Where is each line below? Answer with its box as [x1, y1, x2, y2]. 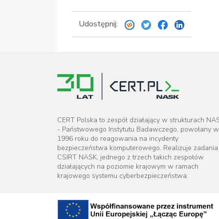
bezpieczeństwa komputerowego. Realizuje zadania [57, 143, 218, 153]
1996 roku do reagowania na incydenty [57, 133, 178, 143]
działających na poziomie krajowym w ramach [57, 161, 198, 171]
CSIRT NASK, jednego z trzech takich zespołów [57, 152, 204, 162]
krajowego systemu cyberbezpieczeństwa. [57, 171, 188, 180]
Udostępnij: [79, 19, 120, 30]
